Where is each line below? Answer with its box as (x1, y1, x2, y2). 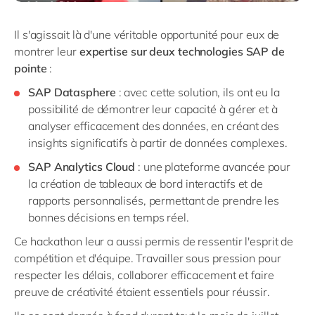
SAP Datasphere (28, 84, 116, 99)
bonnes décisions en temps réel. (28, 210, 189, 224)
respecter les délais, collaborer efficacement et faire (14, 267, 274, 282)
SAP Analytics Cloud (28, 159, 136, 174)
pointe (14, 60, 47, 75)
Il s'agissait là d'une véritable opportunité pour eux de (14, 27, 280, 41)
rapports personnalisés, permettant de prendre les (28, 193, 280, 207)
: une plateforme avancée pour (135, 159, 291, 174)
